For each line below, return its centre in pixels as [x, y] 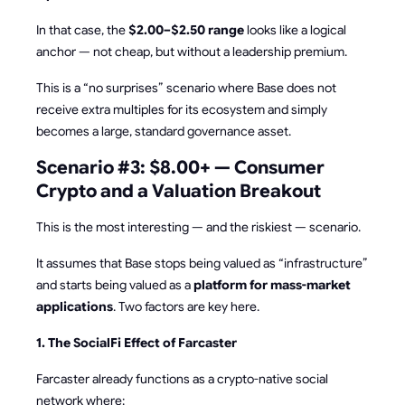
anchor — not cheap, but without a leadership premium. [192, 51]
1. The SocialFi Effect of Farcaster [137, 342]
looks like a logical [295, 29]
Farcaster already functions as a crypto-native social [182, 378]
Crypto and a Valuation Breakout [179, 191]
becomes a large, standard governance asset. [164, 131]
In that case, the [82, 29]
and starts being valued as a [115, 284]
